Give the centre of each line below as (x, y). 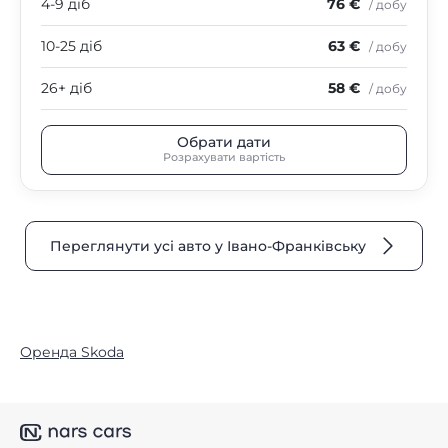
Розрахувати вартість (224, 157)
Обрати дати (224, 142)
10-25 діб (71, 45)
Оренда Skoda (72, 351)
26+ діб (66, 87)
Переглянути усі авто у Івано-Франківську (208, 245)
